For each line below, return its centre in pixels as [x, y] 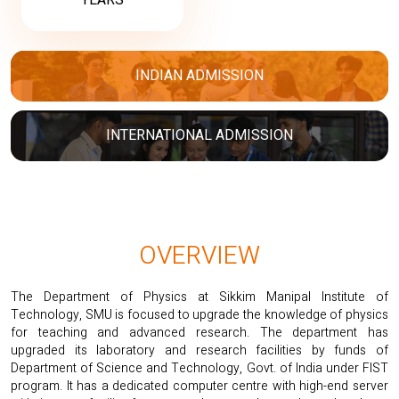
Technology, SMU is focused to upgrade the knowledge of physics [199, 315]
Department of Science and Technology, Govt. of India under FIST [199, 368]
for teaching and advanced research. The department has [199, 333]
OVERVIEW [199, 256]
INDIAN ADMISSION [199, 76]
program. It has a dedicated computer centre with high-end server [199, 386]
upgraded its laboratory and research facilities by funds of [199, 350]
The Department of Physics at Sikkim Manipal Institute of [199, 297]
